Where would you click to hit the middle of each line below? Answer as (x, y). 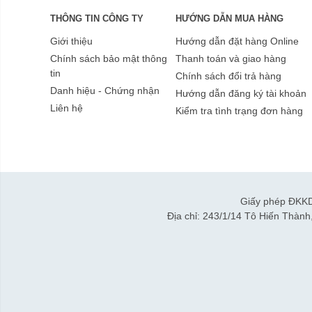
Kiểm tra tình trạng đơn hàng (239, 111)
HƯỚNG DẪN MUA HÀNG (229, 19)
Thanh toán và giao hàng (231, 59)
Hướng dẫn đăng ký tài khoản (241, 94)
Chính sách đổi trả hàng (228, 76)
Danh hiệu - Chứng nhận (105, 91)
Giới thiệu (71, 41)
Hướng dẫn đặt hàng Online (237, 41)
